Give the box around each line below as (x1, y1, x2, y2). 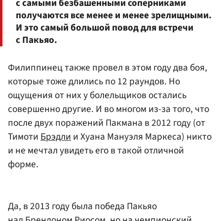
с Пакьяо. (16, 33, 57, 47)
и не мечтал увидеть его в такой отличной (8, 143, 184, 157)
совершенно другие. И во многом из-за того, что (8, 102, 209, 116)
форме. (8, 157, 38, 171)
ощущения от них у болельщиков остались (8, 88, 186, 102)
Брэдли (40, 129, 71, 144)
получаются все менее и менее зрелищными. (16, 8, 212, 22)
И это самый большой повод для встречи (16, 20, 193, 35)
